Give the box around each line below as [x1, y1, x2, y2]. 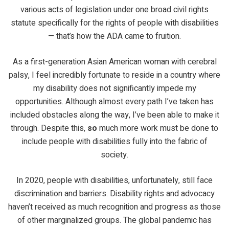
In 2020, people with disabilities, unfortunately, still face [16, 174, 213, 187]
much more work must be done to [97, 122, 218, 134]
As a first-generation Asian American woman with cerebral [12, 55, 217, 68]
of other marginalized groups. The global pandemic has [17, 214, 212, 226]
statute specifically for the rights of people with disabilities [10, 16, 219, 29]
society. [101, 148, 128, 161]
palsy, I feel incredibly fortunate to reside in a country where [9, 68, 220, 81]
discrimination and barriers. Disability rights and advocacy [14, 187, 215, 200]
